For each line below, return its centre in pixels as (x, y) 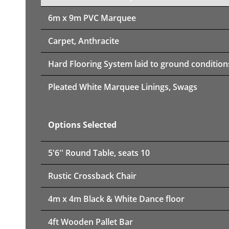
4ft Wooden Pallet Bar (90, 222)
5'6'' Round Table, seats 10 (99, 153)
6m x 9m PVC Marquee (92, 18)
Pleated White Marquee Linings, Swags (123, 87)
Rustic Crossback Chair (92, 176)
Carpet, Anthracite (84, 41)
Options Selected (82, 124)
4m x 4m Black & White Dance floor (116, 199)
